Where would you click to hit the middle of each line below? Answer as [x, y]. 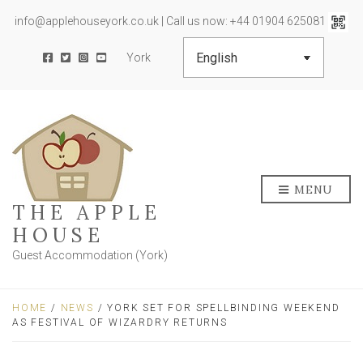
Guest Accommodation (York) [90, 255]
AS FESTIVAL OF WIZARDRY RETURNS [120, 322]
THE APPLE [87, 213]
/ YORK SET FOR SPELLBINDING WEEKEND [217, 308]
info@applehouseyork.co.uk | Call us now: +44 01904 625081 [171, 21]
